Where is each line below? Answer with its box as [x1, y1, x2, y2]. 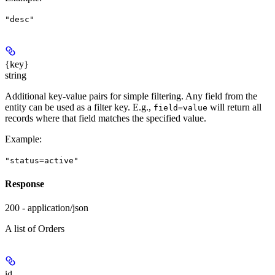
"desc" [5, 14, 34, 24]
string [5, 69, 26, 80]
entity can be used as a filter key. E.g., [5, 101, 153, 112]
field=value [153, 103, 207, 112]
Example [5, 133, 39, 144]
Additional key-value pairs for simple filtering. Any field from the [5, 90, 257, 101]
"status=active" [5, 155, 79, 165]
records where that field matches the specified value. [5, 112, 206, 123]
